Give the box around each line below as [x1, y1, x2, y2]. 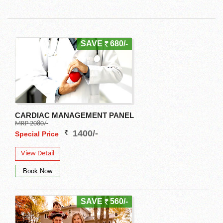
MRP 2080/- [15, 120, 48, 128]
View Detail [21, 150, 54, 158]
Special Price [15, 130, 61, 138]
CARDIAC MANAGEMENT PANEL [15, 111, 134, 120]
